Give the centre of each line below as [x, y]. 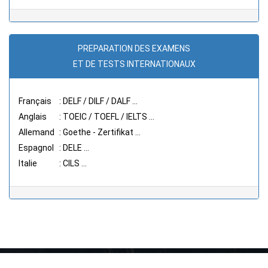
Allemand [36, 132]
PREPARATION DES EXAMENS [134, 48]
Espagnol [36, 147]
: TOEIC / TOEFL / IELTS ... [107, 116]
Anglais [33, 116]
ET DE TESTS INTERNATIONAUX [134, 64]
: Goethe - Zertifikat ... [100, 132]
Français [35, 101]
